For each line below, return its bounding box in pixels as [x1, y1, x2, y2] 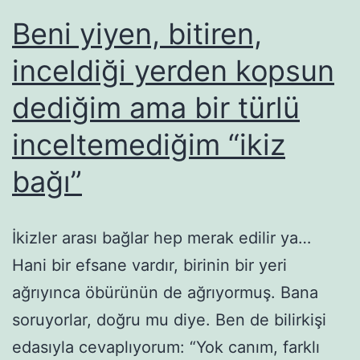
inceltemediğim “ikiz [12, 126, 285, 162]
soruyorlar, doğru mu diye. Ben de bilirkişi [12, 309, 326, 329]
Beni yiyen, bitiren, [12, 15, 262, 51]
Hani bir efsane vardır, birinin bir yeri [12, 255, 287, 275]
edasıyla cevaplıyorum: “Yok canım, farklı [12, 337, 320, 357]
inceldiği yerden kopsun [12, 52, 334, 88]
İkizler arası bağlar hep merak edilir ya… [12, 227, 311, 247]
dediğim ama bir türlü [12, 89, 300, 125]
